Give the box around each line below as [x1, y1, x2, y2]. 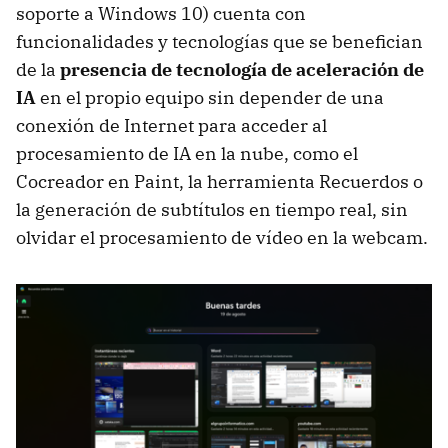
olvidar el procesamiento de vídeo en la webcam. [16, 225, 428, 249]
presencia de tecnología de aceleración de [60, 57, 424, 81]
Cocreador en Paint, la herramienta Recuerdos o [16, 169, 423, 193]
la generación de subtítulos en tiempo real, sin [16, 197, 408, 221]
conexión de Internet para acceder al [16, 113, 327, 137]
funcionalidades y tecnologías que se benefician [16, 29, 423, 53]
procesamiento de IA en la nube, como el [16, 141, 358, 165]
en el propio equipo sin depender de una [40, 85, 384, 109]
